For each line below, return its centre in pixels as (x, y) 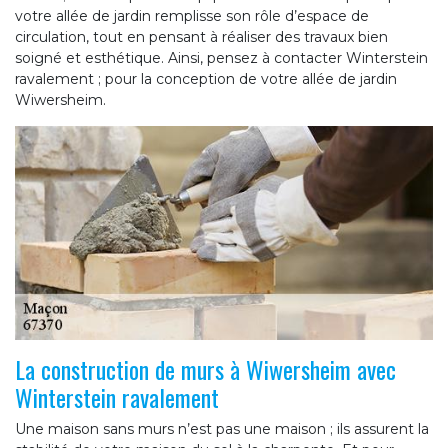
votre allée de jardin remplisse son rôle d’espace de (192, 16)
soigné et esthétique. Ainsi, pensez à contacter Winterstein (221, 58)
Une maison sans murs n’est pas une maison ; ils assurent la (222, 429)
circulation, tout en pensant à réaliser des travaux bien (201, 37)
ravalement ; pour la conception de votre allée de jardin (206, 79)
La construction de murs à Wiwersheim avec (205, 369)
